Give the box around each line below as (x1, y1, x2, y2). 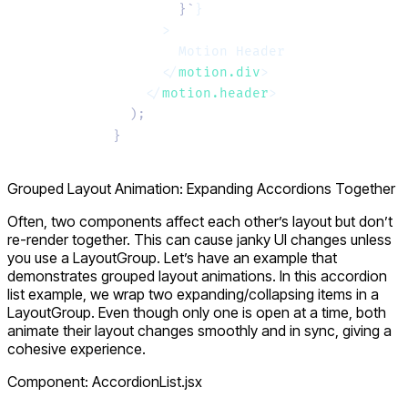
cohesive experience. (7, 339, 146, 358)
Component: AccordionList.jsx (7, 372, 202, 391)
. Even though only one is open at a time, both (91, 302, 386, 321)
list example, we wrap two (7, 284, 177, 303)
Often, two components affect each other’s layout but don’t (7, 211, 393, 230)
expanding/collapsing (177, 284, 314, 303)
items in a (314, 284, 379, 303)
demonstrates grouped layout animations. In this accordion (7, 266, 387, 285)
